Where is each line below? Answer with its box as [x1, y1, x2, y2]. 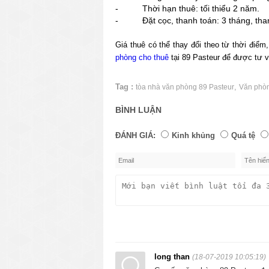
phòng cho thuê [115, 52, 169, 62]
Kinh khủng [172, 130, 215, 140]
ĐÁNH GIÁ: [115, 130, 156, 140]
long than [154, 252, 192, 261]
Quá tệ [231, 130, 255, 140]
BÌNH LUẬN [115, 104, 162, 115]
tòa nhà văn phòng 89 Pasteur [136, 82, 234, 91]
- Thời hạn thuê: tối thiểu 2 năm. [115, 3, 259, 13]
